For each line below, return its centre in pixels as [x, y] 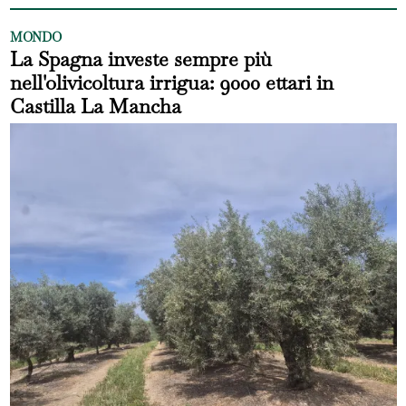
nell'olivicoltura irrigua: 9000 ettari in [171, 82]
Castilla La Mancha [95, 106]
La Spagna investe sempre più [140, 58]
